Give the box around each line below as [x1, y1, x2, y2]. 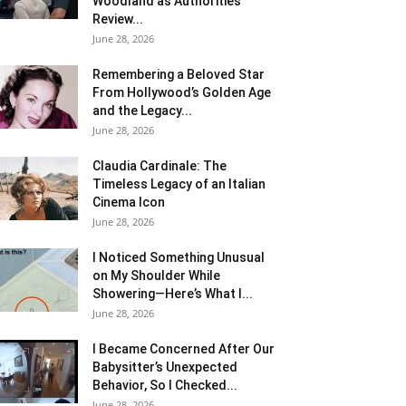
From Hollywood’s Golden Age [92, 84, 271, 100]
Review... [92, 11, 143, 26]
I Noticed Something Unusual [92, 249, 265, 265]
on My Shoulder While [92, 267, 220, 283]
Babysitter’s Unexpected [92, 359, 237, 374]
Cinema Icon [92, 194, 165, 209]
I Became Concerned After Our [92, 341, 275, 356]
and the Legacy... [92, 102, 192, 118]
